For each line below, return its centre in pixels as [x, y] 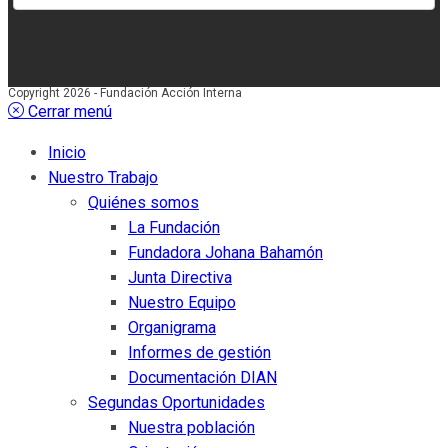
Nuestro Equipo [182, 302]
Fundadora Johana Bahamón [225, 252]
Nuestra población [191, 427]
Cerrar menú [70, 111]
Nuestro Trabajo [103, 177]
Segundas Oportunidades [176, 402]
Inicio [67, 152]
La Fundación [174, 227]
